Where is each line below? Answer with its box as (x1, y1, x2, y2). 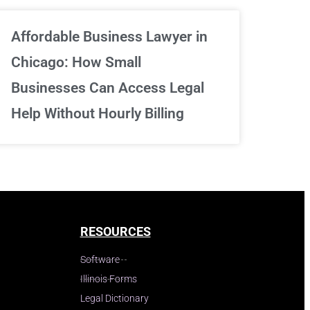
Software (80, 253, 120, 265)
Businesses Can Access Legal (11, 79, 204, 96)
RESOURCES (80, 224, 151, 239)
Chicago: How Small (11, 53, 141, 71)
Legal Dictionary (80, 292, 149, 304)
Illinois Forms (80, 273, 137, 284)
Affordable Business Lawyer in (11, 28, 208, 45)
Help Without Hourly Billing (11, 104, 184, 122)
